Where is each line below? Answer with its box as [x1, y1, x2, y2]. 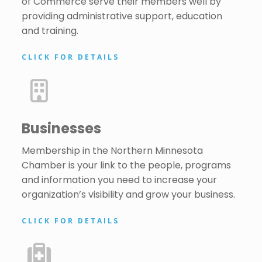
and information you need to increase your [21, 173, 217, 187]
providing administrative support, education [21, 9, 222, 23]
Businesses [21, 119, 101, 138]
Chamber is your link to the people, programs [21, 158, 231, 172]
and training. [21, 24, 78, 37]
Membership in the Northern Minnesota [21, 144, 203, 157]
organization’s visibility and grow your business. [21, 188, 235, 201]
